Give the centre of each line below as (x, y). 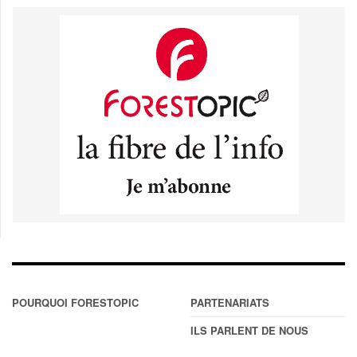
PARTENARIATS (230, 303)
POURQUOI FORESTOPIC (75, 303)
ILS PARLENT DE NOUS (249, 331)
